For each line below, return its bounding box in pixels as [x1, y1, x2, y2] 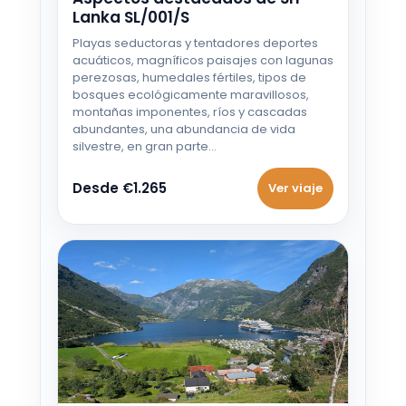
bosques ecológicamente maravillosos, [72, 86, 309, 104]
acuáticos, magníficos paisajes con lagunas [72, 52, 333, 70]
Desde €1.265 [72, 179, 167, 198]
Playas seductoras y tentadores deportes [72, 34, 318, 53]
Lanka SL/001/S [72, 6, 189, 29]
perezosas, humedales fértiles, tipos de [72, 69, 306, 87]
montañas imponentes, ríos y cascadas [72, 103, 307, 121]
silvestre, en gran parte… [72, 138, 217, 156]
